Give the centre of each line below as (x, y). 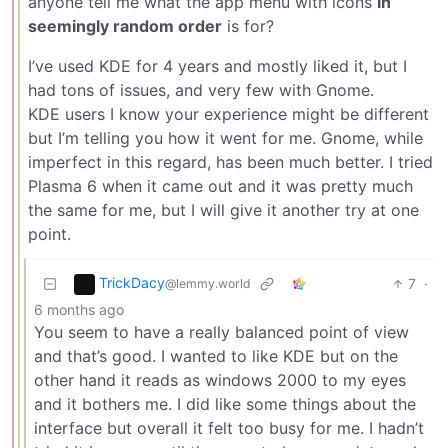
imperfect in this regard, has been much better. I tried (230, 162)
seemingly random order (125, 26)
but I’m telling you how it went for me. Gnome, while (225, 138)
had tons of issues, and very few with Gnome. (201, 90)
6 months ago (79, 310)
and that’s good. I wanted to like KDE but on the (216, 356)
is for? (248, 26)
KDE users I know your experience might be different (228, 114)
